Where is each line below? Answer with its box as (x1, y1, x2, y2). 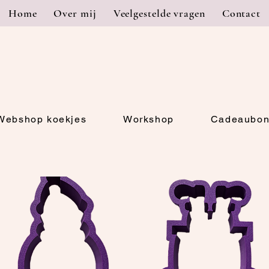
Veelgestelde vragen (113, 7, 205, 20)
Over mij (53, 7, 97, 20)
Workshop (123, 113, 174, 125)
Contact (222, 7, 261, 20)
